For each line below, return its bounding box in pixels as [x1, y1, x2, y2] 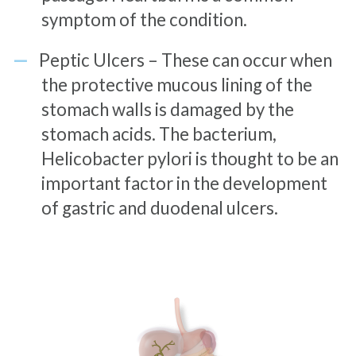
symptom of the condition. [41, 8, 247, 30]
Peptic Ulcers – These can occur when [38, 48, 332, 71]
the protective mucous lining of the [41, 73, 312, 95]
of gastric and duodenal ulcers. [41, 196, 278, 219]
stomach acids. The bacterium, [41, 122, 277, 145]
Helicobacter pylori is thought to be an [41, 147, 339, 169]
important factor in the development [41, 172, 327, 194]
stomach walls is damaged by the [41, 98, 294, 120]
